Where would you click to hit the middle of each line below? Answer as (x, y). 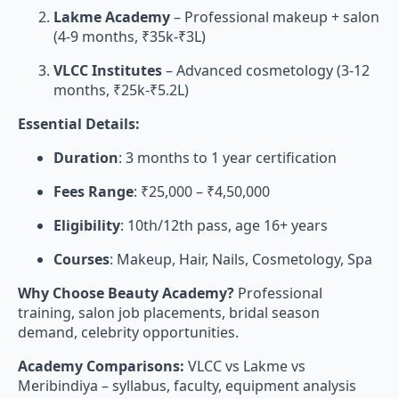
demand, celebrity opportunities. (128, 332)
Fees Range (94, 191)
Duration (86, 158)
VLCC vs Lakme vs (245, 366)
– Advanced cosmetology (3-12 (266, 70)
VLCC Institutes (108, 70)
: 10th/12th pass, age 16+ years (224, 225)
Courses (81, 259)
